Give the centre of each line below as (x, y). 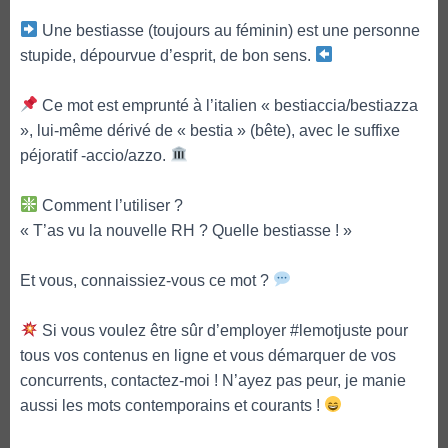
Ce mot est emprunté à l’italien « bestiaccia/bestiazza (228, 105)
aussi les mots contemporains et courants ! (172, 405)
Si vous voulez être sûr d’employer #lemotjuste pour (223, 330)
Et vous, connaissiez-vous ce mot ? (146, 280)
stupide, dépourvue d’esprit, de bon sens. (167, 55)
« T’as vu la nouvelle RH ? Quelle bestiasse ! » (186, 230)
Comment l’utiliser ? (111, 205)
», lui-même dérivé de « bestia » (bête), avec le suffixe (210, 130)
